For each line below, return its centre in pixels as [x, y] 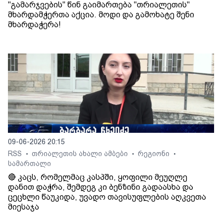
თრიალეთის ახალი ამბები [81, 154]
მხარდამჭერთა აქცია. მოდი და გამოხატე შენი [101, 15]
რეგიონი [155, 154]
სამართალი [29, 164]
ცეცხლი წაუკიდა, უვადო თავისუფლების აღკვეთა [107, 197]
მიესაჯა [24, 207]
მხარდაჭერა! [34, 25]
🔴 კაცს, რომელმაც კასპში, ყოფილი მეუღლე [98, 177]
